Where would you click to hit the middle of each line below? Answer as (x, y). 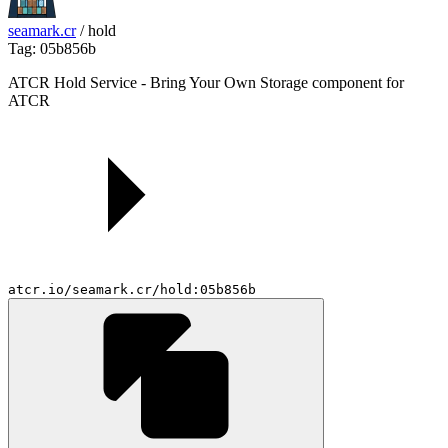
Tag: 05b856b (52, 48)
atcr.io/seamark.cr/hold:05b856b (132, 289)
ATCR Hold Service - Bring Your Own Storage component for (206, 82)
